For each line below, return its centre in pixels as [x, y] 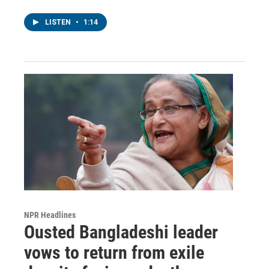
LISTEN [59, 22]
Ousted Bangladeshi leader [121, 232]
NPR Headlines [50, 215]
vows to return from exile [114, 252]
